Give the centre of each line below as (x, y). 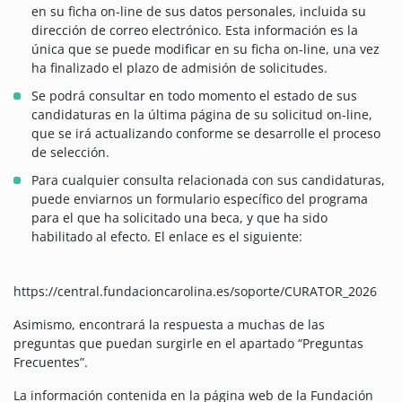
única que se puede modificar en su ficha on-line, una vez (205, 49)
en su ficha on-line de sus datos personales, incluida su (199, 12)
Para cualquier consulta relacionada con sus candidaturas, (208, 180)
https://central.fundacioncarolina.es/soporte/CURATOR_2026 (195, 292)
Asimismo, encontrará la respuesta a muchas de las (169, 325)
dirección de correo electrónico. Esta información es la (195, 31)
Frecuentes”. (51, 363)
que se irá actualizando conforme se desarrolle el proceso (206, 134)
